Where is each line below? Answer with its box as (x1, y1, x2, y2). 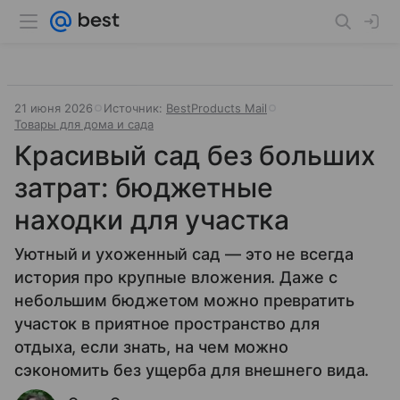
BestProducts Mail (166, 101, 267, 115)
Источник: (104, 101, 166, 115)
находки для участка (14, 204, 290, 236)
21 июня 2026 (14, 101, 93, 115)
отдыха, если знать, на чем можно (14, 337, 289, 356)
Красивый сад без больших (14, 139, 376, 171)
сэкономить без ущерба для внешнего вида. (14, 361, 370, 379)
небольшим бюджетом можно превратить (14, 291, 354, 310)
